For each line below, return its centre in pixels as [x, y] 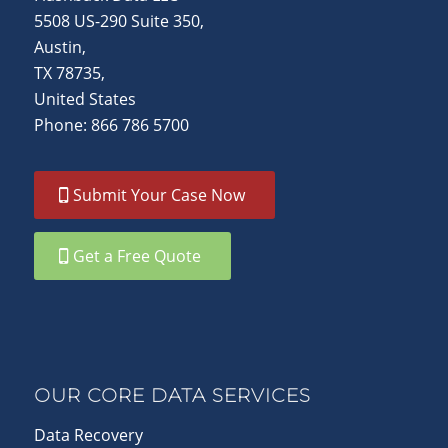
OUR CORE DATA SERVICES [172, 395]
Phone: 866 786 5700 [111, 124]
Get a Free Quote [136, 255]
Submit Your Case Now [158, 194]
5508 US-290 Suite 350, [118, 20]
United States [84, 98]
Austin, [59, 46]
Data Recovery [88, 434]
